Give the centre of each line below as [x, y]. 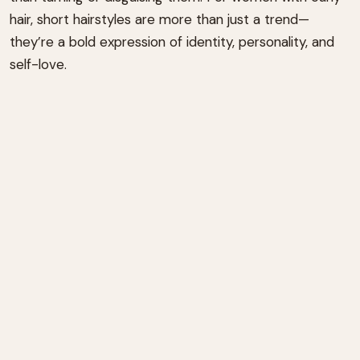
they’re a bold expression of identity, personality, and [172, 41]
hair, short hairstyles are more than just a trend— [160, 19]
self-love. [38, 64]
